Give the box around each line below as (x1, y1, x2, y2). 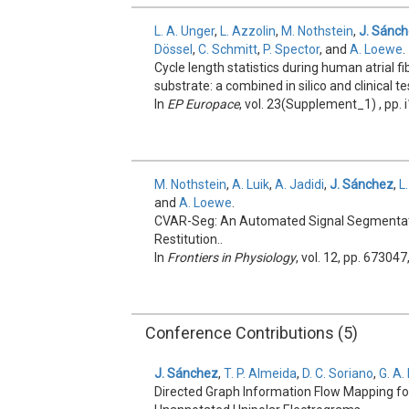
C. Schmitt (198, 42, 258, 57)
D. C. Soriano (302, 366, 374, 381)
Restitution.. (154, 232, 224, 246)
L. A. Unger (154, 24, 215, 38)
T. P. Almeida (224, 366, 298, 381)
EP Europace (167, 97, 240, 111)
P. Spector (263, 42, 320, 57)
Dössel (154, 42, 194, 57)
